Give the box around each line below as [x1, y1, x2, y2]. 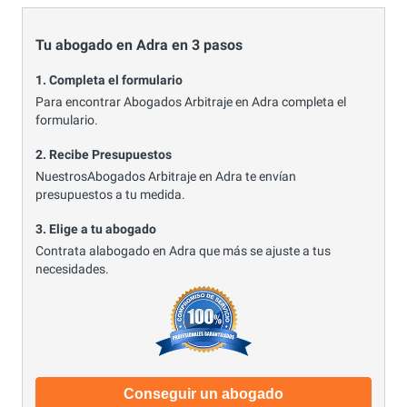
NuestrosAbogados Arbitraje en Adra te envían [35, 168, 296, 184]
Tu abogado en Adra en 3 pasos [35, 35, 243, 54]
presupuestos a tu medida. [35, 186, 185, 202]
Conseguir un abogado [124, 386, 283, 402]
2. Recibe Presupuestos [35, 147, 172, 163]
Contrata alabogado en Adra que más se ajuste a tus [35, 243, 331, 258]
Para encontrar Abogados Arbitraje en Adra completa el [35, 94, 346, 109]
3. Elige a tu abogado [35, 222, 156, 237]
